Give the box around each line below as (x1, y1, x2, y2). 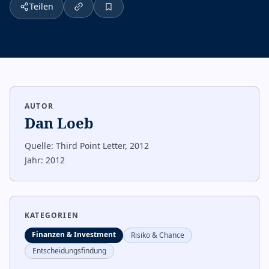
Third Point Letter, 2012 (56, 140, 149, 151)
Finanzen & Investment (32, 229, 116, 240)
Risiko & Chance (131, 230, 184, 240)
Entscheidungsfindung (32, 246, 106, 256)
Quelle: (25, 140, 53, 151)
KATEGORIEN (25, 210, 79, 220)
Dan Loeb (25, 113, 94, 133)
